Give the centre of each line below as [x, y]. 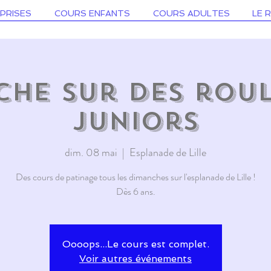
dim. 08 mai [91, 152]
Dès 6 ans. [135, 191]
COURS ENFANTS [92, 13]
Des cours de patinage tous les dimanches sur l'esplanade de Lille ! [135, 177]
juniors [135, 121]
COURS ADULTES [191, 13]
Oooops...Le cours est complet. [135, 244]
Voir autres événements [135, 259]
